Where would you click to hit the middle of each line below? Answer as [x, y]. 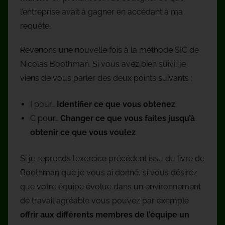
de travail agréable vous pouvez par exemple [104, 201]
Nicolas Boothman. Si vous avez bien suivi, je [103, 64]
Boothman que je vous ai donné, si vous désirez [109, 173]
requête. [35, 26]
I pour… [43, 104]
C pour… [45, 119]
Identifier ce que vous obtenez [116, 104]
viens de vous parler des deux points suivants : [106, 78]
